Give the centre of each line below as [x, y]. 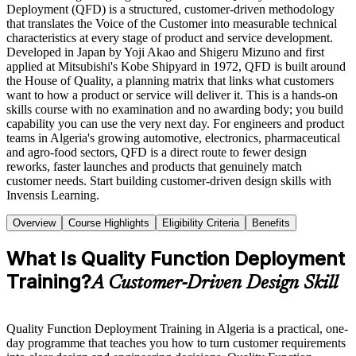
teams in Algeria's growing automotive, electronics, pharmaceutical [173, 137]
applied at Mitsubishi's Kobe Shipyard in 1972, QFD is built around [176, 66]
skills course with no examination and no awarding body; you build [175, 109]
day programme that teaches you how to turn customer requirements [176, 342]
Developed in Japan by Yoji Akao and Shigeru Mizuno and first [165, 52]
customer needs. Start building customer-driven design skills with [169, 180]
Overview [34, 222]
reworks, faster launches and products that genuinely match [154, 166]
